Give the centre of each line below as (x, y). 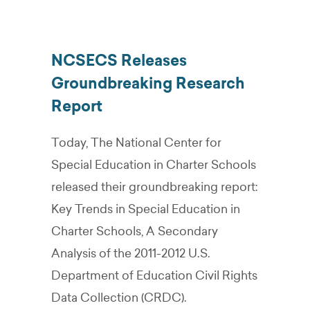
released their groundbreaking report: (155, 187)
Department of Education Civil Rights (154, 275)
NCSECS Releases (119, 61)
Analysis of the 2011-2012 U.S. (131, 253)
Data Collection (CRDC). (119, 298)
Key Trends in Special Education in (146, 209)
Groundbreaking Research (148, 83)
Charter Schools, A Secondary (135, 231)
